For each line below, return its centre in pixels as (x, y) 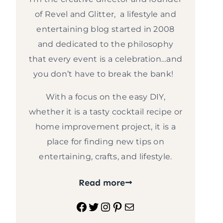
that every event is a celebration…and (106, 59)
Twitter (109, 206)
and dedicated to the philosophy (106, 44)
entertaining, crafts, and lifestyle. (106, 156)
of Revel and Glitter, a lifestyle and (106, 14)
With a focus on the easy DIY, (106, 97)
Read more (102, 182)
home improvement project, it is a (106, 126)
